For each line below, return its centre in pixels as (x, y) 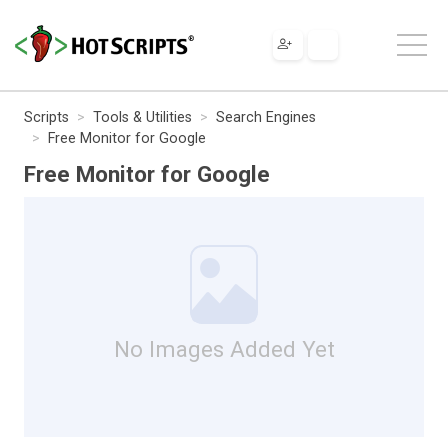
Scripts (46, 117)
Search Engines (266, 117)
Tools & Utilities (142, 117)
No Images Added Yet (224, 348)
